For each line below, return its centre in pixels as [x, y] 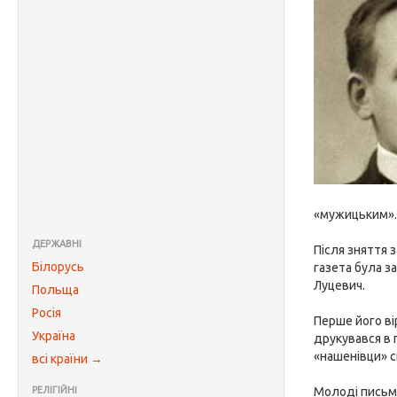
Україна [54, 336]
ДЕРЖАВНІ [57, 244]
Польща [55, 290]
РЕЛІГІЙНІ [54, 390]
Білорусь [58, 267]
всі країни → [67, 359]
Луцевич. [340, 285]
